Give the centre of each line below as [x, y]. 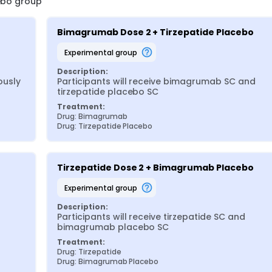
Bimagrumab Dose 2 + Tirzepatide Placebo [155, 32]
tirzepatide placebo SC [108, 92]
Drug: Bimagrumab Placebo [108, 261]
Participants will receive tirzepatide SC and [151, 217]
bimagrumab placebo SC [113, 227]
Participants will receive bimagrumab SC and [156, 81]
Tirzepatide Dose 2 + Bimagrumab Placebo [155, 168]
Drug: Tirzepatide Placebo [105, 126]
